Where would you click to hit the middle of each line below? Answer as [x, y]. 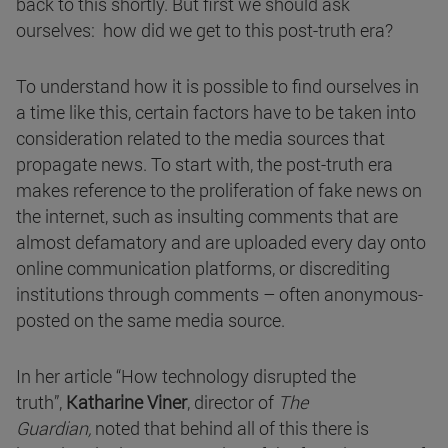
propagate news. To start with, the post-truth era [204, 164]
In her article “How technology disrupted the [186, 376]
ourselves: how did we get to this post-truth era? [204, 30]
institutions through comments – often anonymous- [219, 294]
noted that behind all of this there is [232, 428]
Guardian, [55, 428]
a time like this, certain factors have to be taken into [216, 112]
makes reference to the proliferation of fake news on [219, 190]
